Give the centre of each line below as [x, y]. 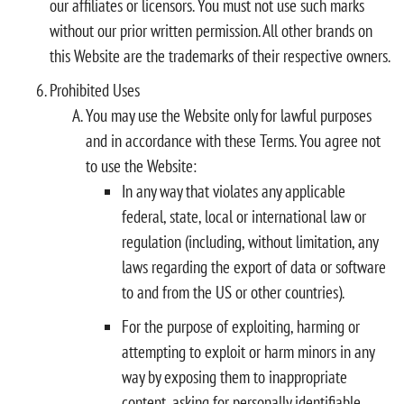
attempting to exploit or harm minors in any [248, 351]
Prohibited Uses [95, 90]
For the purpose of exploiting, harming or [241, 326]
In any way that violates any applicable [234, 191]
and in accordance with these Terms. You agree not [233, 140]
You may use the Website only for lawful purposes [229, 115]
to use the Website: [141, 165]
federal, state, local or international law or [244, 216]
